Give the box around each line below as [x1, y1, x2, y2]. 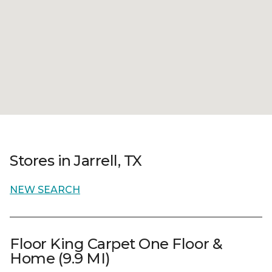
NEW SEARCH [10, 184, 80, 195]
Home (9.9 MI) [10, 250, 110, 267]
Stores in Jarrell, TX [10, 152, 142, 169]
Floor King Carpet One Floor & [10, 235, 223, 253]
